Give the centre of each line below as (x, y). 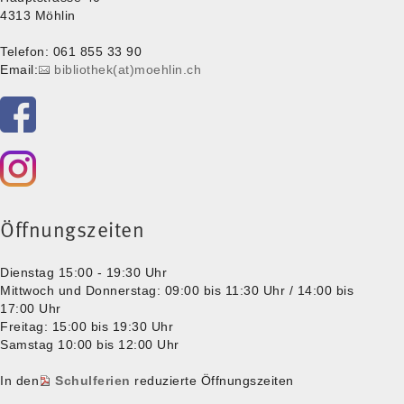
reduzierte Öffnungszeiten (212, 380)
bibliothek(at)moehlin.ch (128, 69)
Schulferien (93, 380)
